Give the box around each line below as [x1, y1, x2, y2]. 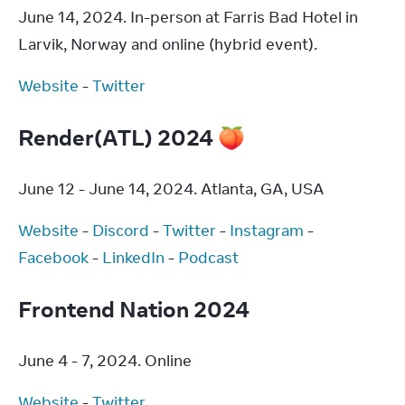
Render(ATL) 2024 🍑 [18, 123, 250, 151]
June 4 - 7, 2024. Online [18, 351, 192, 371]
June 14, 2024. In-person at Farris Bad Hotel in [18, 7, 358, 27]
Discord [92, 221, 149, 240]
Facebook [18, 248, 89, 268]
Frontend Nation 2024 [18, 295, 254, 323]
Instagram [230, 221, 304, 240]
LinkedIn [102, 248, 165, 268]
